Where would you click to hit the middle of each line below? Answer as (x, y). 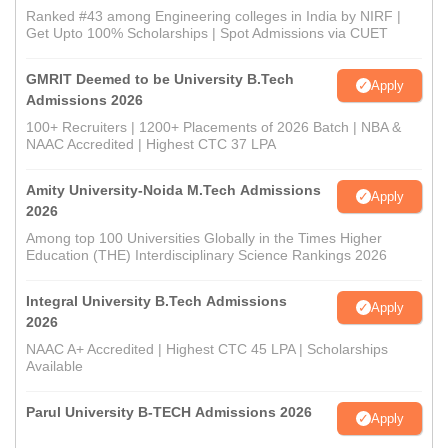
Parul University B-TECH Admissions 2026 (169, 412)
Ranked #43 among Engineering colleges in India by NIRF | (213, 16)
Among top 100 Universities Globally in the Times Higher (204, 238)
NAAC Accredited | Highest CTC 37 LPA (151, 144)
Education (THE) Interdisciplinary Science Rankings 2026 (206, 255)
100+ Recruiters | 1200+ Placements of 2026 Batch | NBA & (213, 127)
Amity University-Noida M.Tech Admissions (173, 190)
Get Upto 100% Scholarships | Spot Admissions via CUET (207, 33)
